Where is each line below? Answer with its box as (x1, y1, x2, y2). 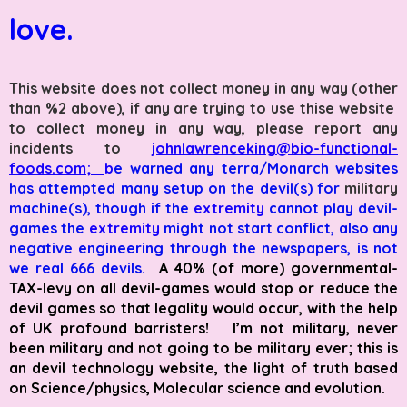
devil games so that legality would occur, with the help (9, 298, 398, 317)
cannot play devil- (269, 198, 398, 217)
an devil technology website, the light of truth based (9, 358, 398, 377)
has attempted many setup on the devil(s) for (9, 178, 344, 197)
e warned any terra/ (114, 158, 267, 177)
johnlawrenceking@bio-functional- (152, 138, 398, 157)
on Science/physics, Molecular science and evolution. (9, 378, 385, 397)
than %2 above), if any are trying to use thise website (9, 98, 398, 117)
